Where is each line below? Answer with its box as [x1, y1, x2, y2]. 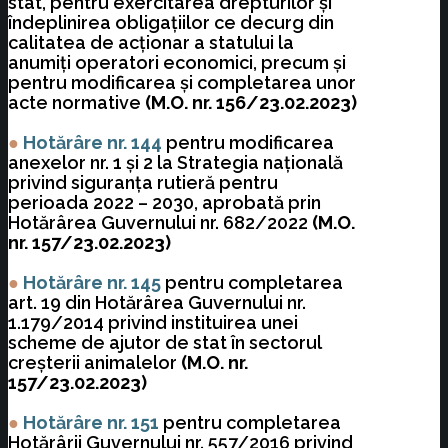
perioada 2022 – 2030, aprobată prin [8, 192, 321, 214]
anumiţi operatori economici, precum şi [8, 52, 346, 74]
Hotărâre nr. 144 [23, 132, 162, 154]
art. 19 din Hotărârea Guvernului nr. [8, 292, 306, 314]
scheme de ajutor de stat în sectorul [8, 332, 321, 354]
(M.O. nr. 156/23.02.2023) [145, 92, 357, 114]
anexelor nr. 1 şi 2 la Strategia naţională [8, 152, 343, 174]
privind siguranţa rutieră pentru [8, 172, 278, 194]
